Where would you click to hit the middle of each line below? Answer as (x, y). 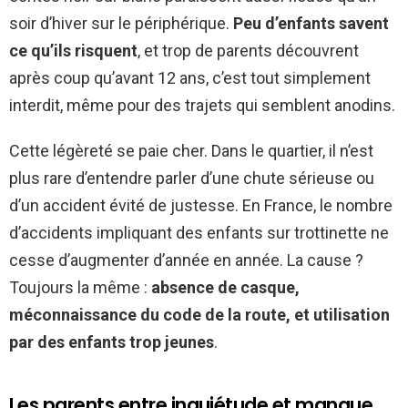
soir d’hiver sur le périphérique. (121, 24)
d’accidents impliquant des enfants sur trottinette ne (199, 233)
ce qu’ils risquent (73, 51)
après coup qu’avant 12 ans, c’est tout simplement (190, 78)
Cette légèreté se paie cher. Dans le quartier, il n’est (191, 151)
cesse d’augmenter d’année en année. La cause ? (186, 260)
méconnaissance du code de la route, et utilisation (199, 315)
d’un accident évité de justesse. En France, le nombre (201, 206)
